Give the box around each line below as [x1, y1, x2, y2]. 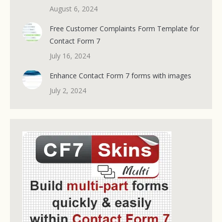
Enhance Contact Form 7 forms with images [50, 71, 191, 81]
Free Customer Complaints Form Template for [50, 24, 199, 34]
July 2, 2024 [50, 86, 86, 96]
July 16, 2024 [50, 51, 90, 61]
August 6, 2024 [50, 4, 98, 14]
